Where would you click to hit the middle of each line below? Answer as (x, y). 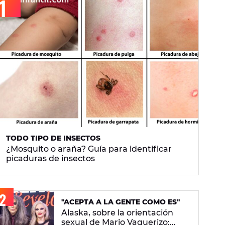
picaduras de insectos (50, 159)
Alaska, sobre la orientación (117, 213)
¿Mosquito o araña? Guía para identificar (89, 149)
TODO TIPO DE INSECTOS (53, 138)
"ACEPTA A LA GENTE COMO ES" (121, 202)
